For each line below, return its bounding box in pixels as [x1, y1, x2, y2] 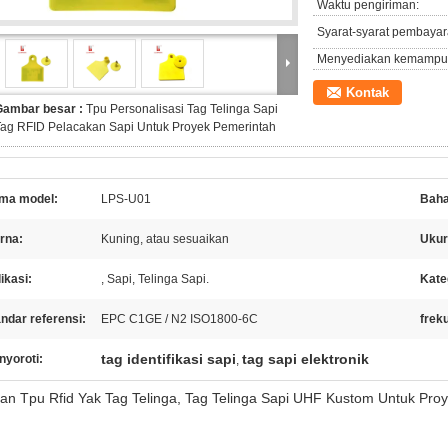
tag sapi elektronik [242, 351, 369, 367]
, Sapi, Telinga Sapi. [101, 272, 209, 286]
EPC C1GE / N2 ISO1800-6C [101, 312, 258, 326]
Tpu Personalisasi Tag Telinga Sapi [86, 102, 278, 116]
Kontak [346, 85, 389, 100]
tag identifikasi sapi [101, 351, 236, 367]
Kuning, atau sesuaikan [101, 232, 229, 246]
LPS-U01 [101, 192, 151, 206]
